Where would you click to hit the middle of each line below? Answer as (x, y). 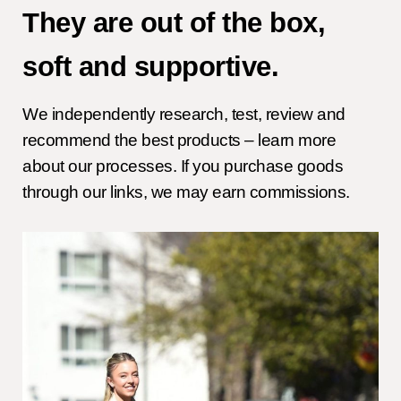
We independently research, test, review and (184, 114)
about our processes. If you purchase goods (183, 166)
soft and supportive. (150, 66)
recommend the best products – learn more (179, 140)
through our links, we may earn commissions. (186, 192)
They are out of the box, (174, 22)
